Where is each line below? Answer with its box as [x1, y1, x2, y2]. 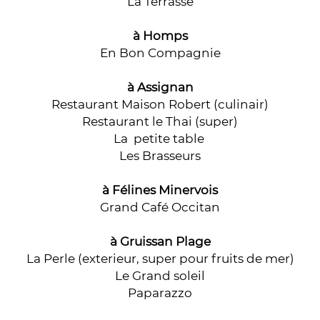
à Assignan [126, 80, 194, 94]
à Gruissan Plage [109, 234, 211, 249]
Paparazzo [128, 286, 192, 300]
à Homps [132, 29, 188, 43]
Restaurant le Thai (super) [82, 114, 238, 129]
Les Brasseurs [119, 149, 201, 163]
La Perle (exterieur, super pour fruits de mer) [26, 251, 294, 266]
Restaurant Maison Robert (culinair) [51, 97, 269, 111]
